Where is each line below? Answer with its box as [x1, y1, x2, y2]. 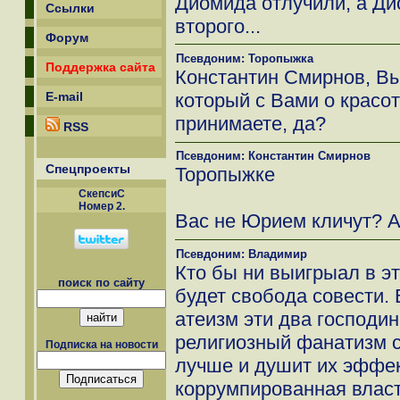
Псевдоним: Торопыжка [176, 51, 313, 65]
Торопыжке [175, 163, 275, 187]
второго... [175, 14, 261, 37]
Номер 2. [78, 200, 125, 212]
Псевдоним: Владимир [176, 246, 307, 261]
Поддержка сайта [46, 60, 155, 74]
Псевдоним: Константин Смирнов [176, 149, 371, 163]
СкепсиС [78, 187, 125, 200]
